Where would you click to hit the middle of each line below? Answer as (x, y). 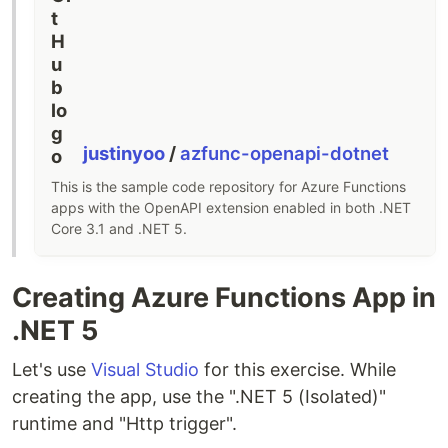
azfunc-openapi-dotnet (285, 153)
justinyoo (126, 153)
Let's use (51, 370)
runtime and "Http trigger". (124, 424)
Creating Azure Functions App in (224, 298)
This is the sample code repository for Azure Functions (228, 187)
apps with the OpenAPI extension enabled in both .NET (231, 208)
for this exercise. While (297, 370)
